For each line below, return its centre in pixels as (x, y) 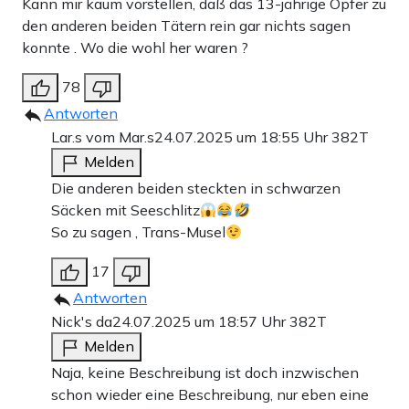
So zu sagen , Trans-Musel (138, 232)
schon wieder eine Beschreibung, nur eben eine (210, 395)
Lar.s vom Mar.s (103, 137)
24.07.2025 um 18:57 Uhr (201, 322)
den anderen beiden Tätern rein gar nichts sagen (186, 26)
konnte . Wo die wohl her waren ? (135, 48)
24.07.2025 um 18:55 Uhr (243, 137)
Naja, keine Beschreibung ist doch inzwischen (205, 373)
